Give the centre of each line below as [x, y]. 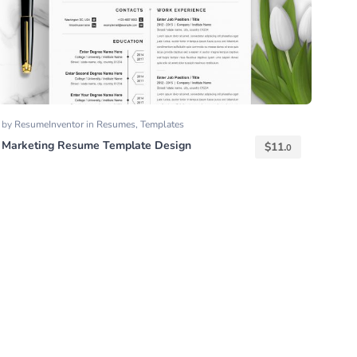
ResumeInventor [50, 125]
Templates [162, 125]
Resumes [116, 125]
